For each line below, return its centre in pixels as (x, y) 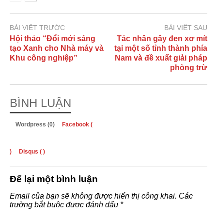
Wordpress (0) (36, 124)
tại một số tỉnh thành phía (161, 48)
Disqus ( (30, 151)
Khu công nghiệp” (44, 58)
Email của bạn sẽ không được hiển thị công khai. (93, 196)
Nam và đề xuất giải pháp (161, 58)
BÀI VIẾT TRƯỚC (37, 27)
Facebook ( (77, 124)
